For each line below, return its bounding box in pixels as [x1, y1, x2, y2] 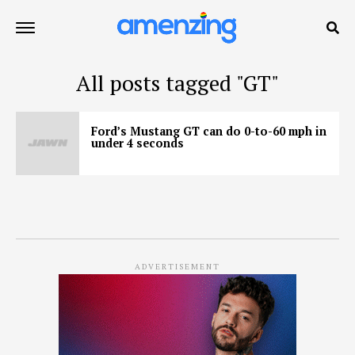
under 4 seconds [91, 136, 184, 151]
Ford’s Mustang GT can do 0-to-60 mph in [91, 124, 326, 139]
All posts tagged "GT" [76, 69, 279, 97]
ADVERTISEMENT [135, 261, 220, 272]
